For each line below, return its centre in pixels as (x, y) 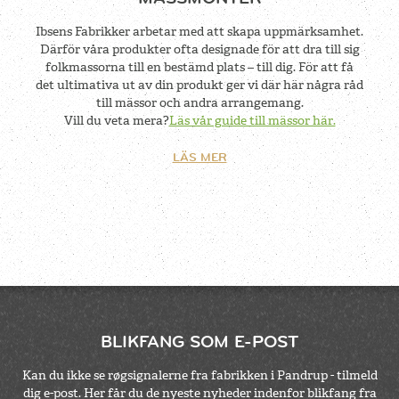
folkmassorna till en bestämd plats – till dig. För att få (199, 67)
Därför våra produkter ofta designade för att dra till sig (199, 49)
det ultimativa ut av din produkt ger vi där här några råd (199, 85)
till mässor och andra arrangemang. (199, 103)
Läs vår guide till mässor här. (252, 121)
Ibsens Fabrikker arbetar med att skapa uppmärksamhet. (199, 32)
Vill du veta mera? (116, 121)
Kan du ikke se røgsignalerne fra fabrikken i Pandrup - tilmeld (199, 375)
